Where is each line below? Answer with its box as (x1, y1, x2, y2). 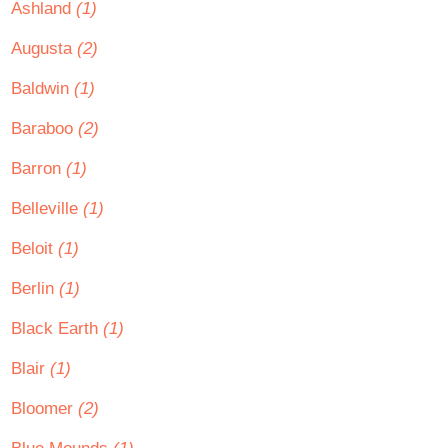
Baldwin (11, 79, 74, 98)
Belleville (11, 199, 83, 218)
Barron (11, 159, 66, 178)
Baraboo (11, 119, 78, 138)
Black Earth (11, 319, 103, 338)
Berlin (11, 279, 59, 298)
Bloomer (11, 399, 78, 418)
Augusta (11, 39, 77, 58)
